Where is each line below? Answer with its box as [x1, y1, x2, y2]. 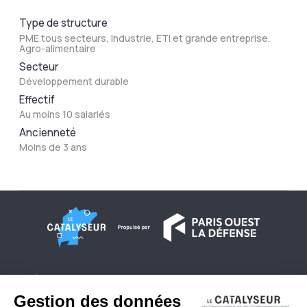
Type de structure [19, 16, 108, 31]
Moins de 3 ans [19, 140, 88, 154]
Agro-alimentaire [19, 41, 97, 55]
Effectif [19, 92, 56, 107]
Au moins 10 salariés [19, 108, 111, 121]
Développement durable [19, 74, 130, 88]
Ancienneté [19, 125, 77, 140]
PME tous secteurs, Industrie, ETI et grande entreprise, [19, 31, 271, 45]
